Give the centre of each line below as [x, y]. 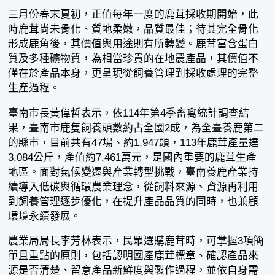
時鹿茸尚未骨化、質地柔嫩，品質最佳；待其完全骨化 [134, 29]
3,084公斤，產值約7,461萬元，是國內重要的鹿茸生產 [133, 157]
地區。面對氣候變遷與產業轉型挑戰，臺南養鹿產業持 [134, 172]
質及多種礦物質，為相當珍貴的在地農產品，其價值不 [134, 58]
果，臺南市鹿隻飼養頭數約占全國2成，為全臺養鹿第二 [136, 128]
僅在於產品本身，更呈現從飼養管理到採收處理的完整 [134, 73]
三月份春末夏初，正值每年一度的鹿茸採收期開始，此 [134, 14]
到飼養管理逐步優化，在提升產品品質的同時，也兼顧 [134, 201]
